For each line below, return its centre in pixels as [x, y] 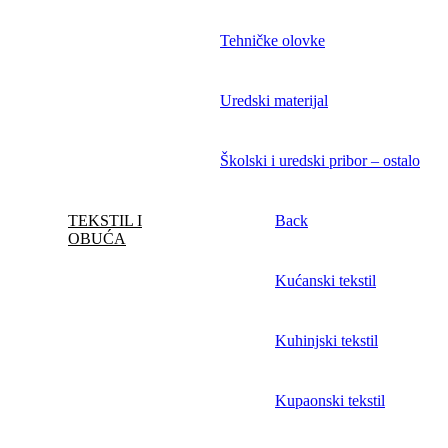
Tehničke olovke [272, 41]
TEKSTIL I [105, 221]
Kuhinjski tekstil [326, 341]
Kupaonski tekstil [330, 401]
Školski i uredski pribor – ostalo [320, 161]
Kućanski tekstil [325, 281]
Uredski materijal [274, 101]
